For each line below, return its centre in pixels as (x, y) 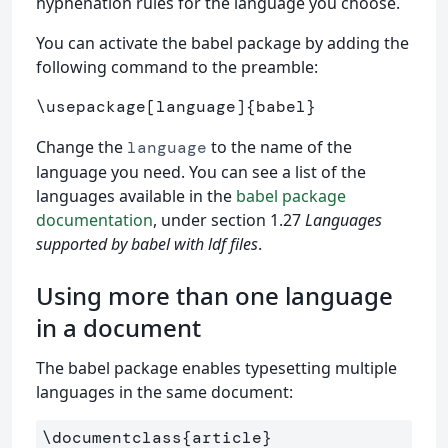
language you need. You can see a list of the (201, 172)
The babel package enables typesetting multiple (216, 368)
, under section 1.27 (229, 220)
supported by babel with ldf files (147, 244)
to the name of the (279, 147)
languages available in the (136, 196)
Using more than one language (214, 296)
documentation (94, 220)
